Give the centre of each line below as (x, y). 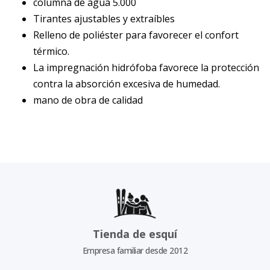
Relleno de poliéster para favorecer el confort (136, 35)
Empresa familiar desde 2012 (135, 251)
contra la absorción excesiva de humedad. (127, 84)
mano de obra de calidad (88, 100)
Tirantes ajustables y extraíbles (104, 19)
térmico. (51, 52)
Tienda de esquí (135, 234)
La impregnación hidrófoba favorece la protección (146, 68)
